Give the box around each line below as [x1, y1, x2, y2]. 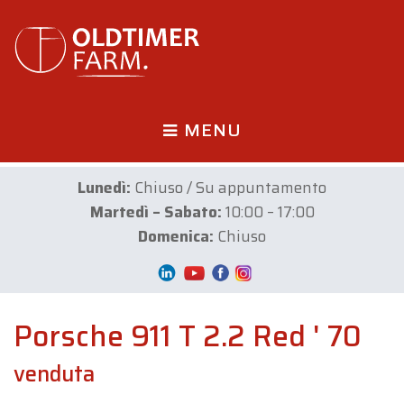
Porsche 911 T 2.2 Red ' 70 [14, 314, 362, 359]
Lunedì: [78, 176, 131, 199]
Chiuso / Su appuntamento [131, 176, 326, 199]
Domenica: [138, 225, 214, 248]
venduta [14, 357, 95, 391]
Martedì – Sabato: [89, 200, 222, 224]
